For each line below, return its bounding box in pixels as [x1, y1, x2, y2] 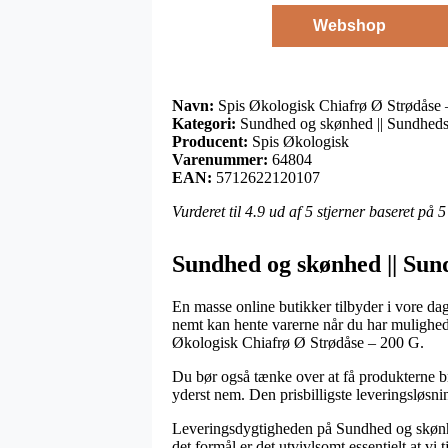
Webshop [312, 16, 386, 34]
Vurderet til [172, 202, 245, 220]
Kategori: [172, 114, 236, 132]
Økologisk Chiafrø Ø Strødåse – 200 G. [172, 333, 424, 351]
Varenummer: [172, 150, 268, 168]
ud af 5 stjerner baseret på [265, 202, 438, 220]
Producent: [172, 132, 248, 150]
